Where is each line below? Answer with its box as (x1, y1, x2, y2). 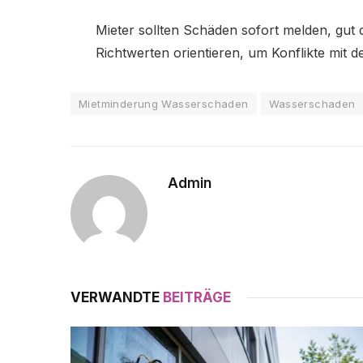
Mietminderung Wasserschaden (79, 96, 249, 110)
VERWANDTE (70, 288, 163, 305)
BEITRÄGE (163, 288, 231, 305)
